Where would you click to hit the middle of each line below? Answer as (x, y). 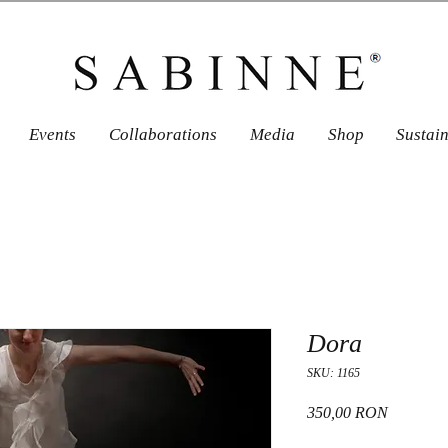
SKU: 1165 (333, 372)
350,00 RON (347, 412)
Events (52, 134)
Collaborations (163, 134)
